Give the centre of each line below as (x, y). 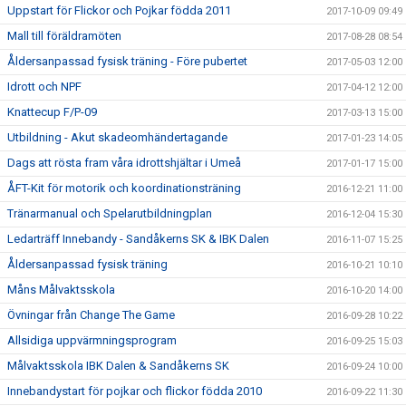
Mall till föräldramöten (64, 35)
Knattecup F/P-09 (52, 111)
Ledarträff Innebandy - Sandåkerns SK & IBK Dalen (138, 238)
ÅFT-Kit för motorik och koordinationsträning (124, 188)
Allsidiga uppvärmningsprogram (92, 340)
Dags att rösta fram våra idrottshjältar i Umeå (124, 162)
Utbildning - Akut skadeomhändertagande (117, 137)
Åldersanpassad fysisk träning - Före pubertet (127, 61)
